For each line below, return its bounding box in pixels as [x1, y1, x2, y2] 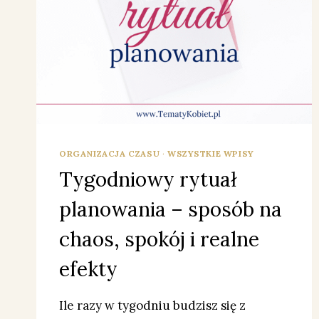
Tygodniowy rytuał [59, 167, 236, 193]
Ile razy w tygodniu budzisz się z [59, 298, 246, 314]
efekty [59, 256, 117, 283]
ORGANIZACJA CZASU [59, 148, 160, 159]
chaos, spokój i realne [59, 226, 259, 253]
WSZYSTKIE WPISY [167, 148, 254, 159]
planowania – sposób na [59, 197, 282, 223]
